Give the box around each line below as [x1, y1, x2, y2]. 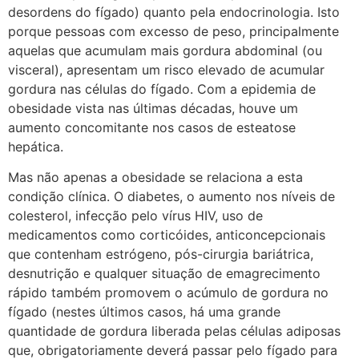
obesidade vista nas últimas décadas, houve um [8, 100, 298, 116]
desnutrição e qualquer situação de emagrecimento [8, 265, 321, 282]
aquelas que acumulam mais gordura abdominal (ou [8, 42, 322, 58]
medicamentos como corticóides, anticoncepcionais [8, 227, 325, 244]
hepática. [8, 139, 63, 155]
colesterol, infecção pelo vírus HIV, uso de [8, 208, 263, 224]
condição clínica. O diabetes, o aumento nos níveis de [8, 188, 335, 205]
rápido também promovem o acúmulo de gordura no [8, 284, 329, 301]
